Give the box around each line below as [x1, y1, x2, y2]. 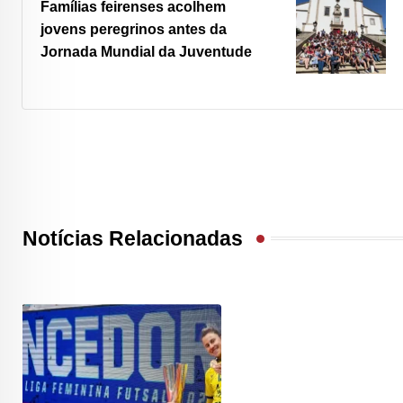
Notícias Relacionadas [22, 227, 243, 250]
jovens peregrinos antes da [40, 22, 227, 38]
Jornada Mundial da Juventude [40, 44, 252, 60]
